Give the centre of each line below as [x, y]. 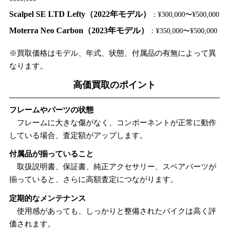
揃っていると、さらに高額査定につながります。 [93, 179]
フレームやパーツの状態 [51, 110]
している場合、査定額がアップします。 [78, 135]
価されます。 [32, 223]
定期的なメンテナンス [47, 198]
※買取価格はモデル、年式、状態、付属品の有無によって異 [112, 53]
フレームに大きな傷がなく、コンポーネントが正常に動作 [112, 123]
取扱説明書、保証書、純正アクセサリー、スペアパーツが [112, 167]
